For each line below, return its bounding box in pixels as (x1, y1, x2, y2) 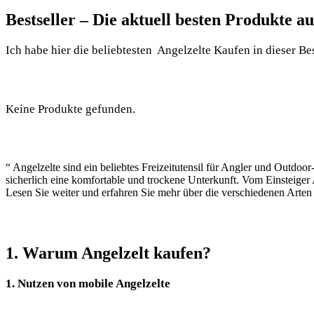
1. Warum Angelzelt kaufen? (6, 243, 211, 262)
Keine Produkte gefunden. (6, 102, 135, 116)
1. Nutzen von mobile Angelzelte (6, 276, 170, 290)
